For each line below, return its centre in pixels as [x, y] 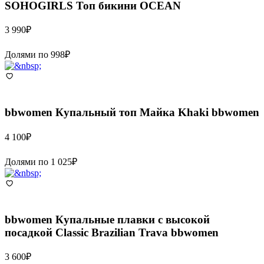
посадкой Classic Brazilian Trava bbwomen [112, 232]
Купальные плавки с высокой [133, 219]
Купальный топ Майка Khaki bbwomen [157, 113]
